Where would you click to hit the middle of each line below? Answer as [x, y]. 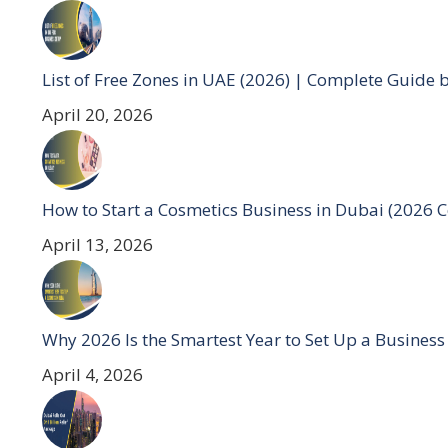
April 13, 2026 [97, 244]
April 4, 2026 [92, 374]
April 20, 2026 [97, 114]
